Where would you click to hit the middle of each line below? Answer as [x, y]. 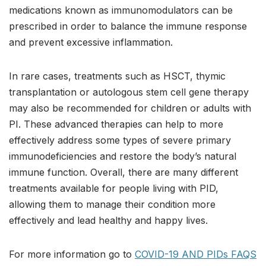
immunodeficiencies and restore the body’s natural [123, 156]
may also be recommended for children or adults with [130, 108]
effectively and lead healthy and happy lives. [108, 221]
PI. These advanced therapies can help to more [116, 124]
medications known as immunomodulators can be [121, 10]
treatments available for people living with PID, [114, 189]
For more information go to [72, 254]
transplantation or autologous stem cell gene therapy [129, 92]
